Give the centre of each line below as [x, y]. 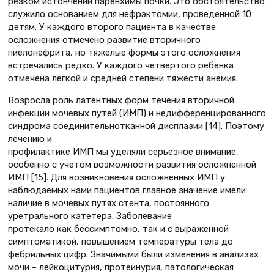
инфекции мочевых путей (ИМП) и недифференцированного [137, 113]
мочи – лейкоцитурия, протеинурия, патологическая [121, 267]
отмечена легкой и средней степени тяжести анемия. [123, 79]
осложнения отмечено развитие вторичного [104, 40]
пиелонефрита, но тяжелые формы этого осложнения [124, 53]
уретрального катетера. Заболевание [90, 216]
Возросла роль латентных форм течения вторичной [121, 100]
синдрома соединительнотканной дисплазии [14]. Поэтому [136, 126]
